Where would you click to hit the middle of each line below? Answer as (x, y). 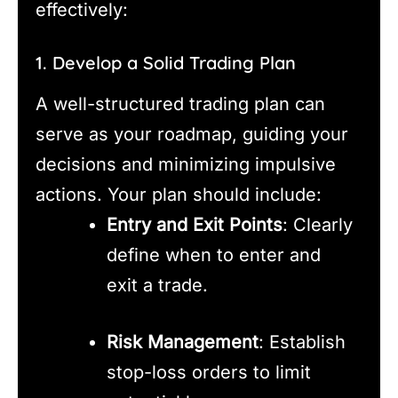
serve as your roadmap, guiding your (192, 135)
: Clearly (318, 225)
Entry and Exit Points (195, 225)
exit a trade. (157, 286)
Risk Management (183, 342)
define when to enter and (214, 255)
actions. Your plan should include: (179, 195)
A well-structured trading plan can (180, 104)
